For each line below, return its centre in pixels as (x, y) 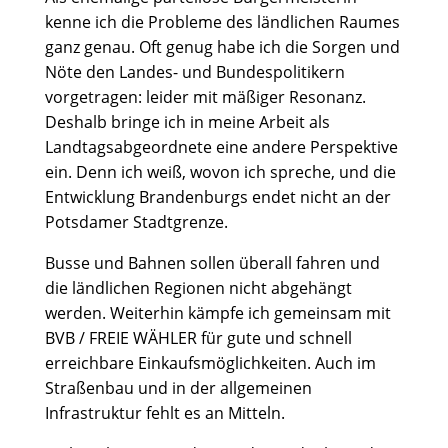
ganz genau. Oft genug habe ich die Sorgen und (222, 47)
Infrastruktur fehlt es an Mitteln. (164, 413)
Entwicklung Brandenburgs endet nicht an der (217, 197)
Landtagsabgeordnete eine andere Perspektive (221, 147)
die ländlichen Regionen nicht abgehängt (198, 288)
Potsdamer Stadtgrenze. (136, 222)
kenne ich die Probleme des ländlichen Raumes (222, 22)
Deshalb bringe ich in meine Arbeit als (187, 122)
